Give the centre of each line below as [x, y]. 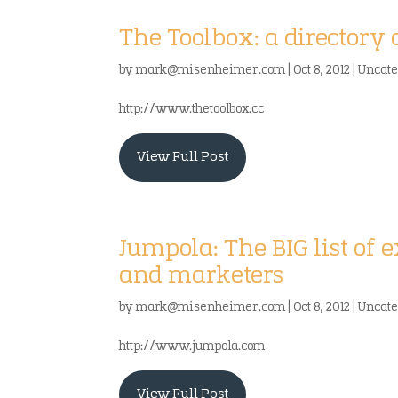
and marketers [202, 277]
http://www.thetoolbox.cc [192, 110]
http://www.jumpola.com [192, 347]
